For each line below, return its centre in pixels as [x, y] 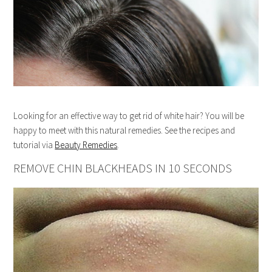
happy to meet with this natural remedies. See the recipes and [124, 131]
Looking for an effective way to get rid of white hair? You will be [129, 116]
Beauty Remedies [86, 145]
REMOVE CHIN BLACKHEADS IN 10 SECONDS [123, 168]
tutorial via [34, 145]
